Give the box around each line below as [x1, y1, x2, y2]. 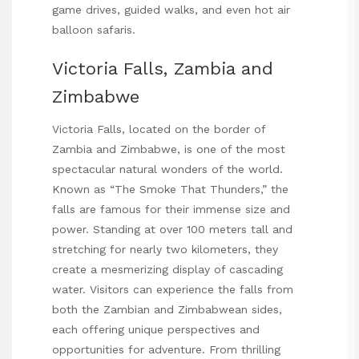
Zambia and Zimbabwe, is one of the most [52, 143, 285, 156]
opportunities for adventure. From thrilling [52, 343, 280, 357]
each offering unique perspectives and [52, 323, 260, 337]
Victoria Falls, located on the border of [52, 123, 265, 136]
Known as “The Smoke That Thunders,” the [52, 183, 288, 196]
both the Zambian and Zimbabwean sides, [52, 303, 282, 317]
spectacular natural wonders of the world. [52, 163, 283, 176]
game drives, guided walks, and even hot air [52, 3, 290, 17]
